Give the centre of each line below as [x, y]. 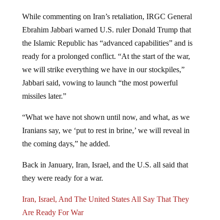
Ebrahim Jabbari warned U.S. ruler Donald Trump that [106, 29]
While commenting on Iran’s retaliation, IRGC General [107, 16]
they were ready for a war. [62, 178]
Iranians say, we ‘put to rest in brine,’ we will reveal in [106, 130]
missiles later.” [44, 96]
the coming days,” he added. [66, 143]
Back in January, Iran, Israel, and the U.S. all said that [105, 165]
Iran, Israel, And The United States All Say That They [105, 199]
